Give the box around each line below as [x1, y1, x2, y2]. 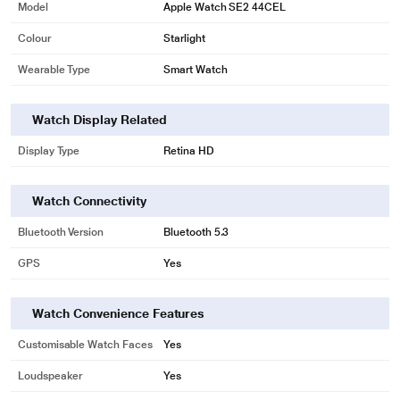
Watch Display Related [32, 112, 167, 127]
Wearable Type [18, 63, 91, 76]
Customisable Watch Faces [18, 338, 153, 351]
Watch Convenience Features [32, 306, 205, 321]
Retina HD [163, 145, 214, 157]
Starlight [163, 32, 205, 45]
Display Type [18, 145, 80, 157]
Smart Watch [163, 63, 228, 76]
